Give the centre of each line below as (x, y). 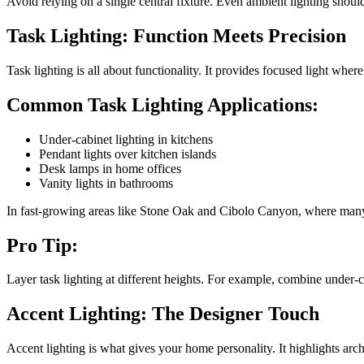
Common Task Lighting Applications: (162, 104)
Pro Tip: (42, 245)
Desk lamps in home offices (110, 168)
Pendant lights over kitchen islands (128, 154)
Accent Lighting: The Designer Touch (163, 314)
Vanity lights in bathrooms (106, 183)
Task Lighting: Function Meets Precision (176, 35)
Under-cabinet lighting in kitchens (126, 139)
